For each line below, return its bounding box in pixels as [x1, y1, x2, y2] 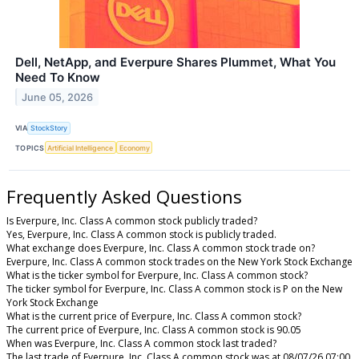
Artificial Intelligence [47, 143, 114, 152]
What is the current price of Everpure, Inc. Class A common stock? [6, 309, 301, 323]
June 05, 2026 [22, 91, 94, 103]
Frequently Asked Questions [6, 184, 242, 208]
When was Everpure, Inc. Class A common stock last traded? [6, 336, 276, 350]
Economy [119, 143, 150, 152]
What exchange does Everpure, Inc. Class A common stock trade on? [6, 240, 315, 255]
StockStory [30, 123, 68, 133]
